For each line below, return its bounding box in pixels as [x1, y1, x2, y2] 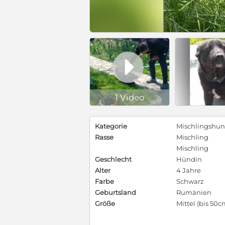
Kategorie [95, 122, 127, 131]
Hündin [176, 155, 202, 164]
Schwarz [176, 177, 204, 186]
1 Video [115, 92, 145, 103]
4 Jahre [176, 166, 201, 175]
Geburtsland [95, 188, 136, 197]
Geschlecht [95, 155, 132, 164]
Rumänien [176, 188, 211, 197]
